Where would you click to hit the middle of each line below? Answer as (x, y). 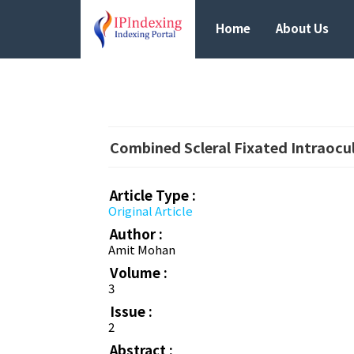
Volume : (139, 273)
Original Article (151, 211)
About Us (302, 28)
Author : (136, 234)
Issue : (131, 311)
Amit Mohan (142, 250)
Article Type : (153, 195)
